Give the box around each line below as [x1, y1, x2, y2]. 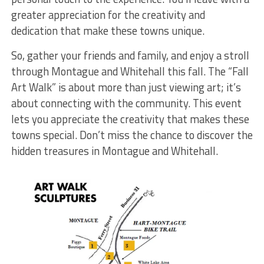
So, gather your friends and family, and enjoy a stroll [11, 47, 249, 64]
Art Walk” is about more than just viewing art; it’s [11, 78, 241, 95]
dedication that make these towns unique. [11, 22, 204, 39]
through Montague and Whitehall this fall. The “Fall [11, 62, 249, 80]
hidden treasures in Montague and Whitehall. [11, 142, 218, 159]
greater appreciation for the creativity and [11, 6, 205, 23]
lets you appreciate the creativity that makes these [11, 110, 249, 127]
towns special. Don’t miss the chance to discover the [11, 126, 253, 143]
